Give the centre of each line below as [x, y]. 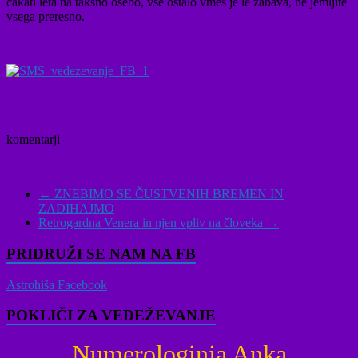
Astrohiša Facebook [57, 284]
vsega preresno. [46, 17]
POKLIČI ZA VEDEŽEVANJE [111, 316]
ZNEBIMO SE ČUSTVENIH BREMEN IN [167, 194]
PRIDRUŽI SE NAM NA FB [101, 254]
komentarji [33, 140]
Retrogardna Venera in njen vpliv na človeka [152, 223]
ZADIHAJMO [76, 209]
